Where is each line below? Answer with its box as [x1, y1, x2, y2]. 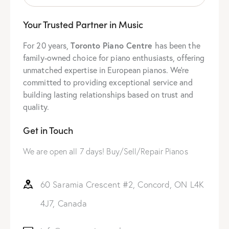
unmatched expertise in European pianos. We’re [23, 64, 189, 75]
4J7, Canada [40, 197, 87, 209]
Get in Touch [23, 123, 73, 136]
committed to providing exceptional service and [23, 76, 193, 87]
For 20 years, [23, 39, 71, 51]
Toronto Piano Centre [71, 39, 153, 51]
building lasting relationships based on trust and [23, 88, 193, 100]
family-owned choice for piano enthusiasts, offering [23, 52, 205, 63]
